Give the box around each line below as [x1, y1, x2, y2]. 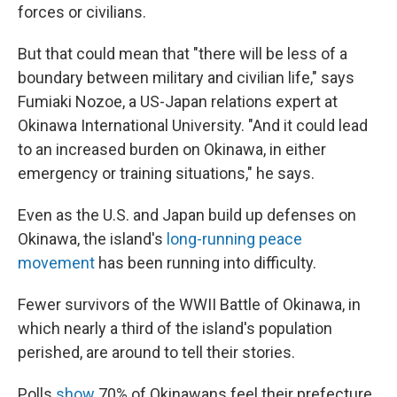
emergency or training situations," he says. [18, 164, 315, 183]
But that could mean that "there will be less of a [18, 44, 347, 63]
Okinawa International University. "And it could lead [18, 116, 368, 135]
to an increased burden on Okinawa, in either [18, 140, 326, 159]
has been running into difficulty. [95, 253, 316, 272]
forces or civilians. [18, 3, 146, 21]
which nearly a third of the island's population [18, 319, 332, 338]
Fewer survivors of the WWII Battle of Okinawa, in [18, 295, 361, 314]
